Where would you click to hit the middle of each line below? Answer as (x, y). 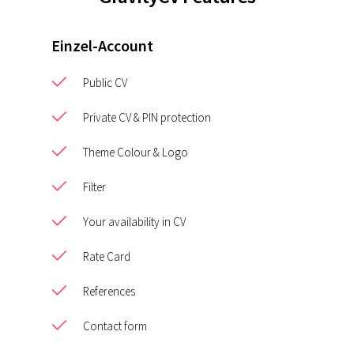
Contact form (115, 326)
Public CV (105, 83)
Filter (95, 187)
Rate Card (107, 256)
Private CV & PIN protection (147, 117)
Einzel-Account (103, 45)
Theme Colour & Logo (136, 152)
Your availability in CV (135, 222)
